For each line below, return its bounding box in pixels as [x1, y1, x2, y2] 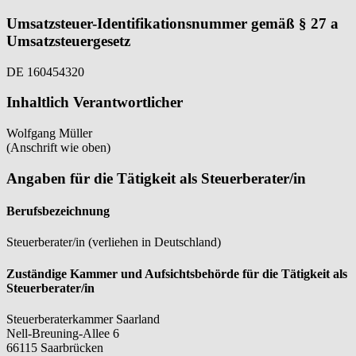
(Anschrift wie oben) [6, 141, 110, 155]
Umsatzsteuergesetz [6, 32, 130, 49]
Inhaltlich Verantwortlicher [6, 94, 183, 111]
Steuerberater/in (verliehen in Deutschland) [6, 235, 221, 250]
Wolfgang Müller [6, 126, 92, 141]
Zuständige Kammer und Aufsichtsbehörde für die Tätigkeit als [6, 266, 347, 281]
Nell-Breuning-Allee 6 [6, 326, 119, 340]
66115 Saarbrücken [6, 340, 103, 354]
